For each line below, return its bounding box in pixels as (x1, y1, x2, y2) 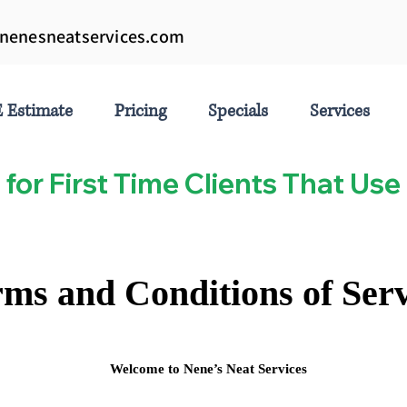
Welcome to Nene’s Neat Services (110, 362, 307, 376)
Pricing (114, 100, 166, 123)
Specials (208, 100, 268, 123)
